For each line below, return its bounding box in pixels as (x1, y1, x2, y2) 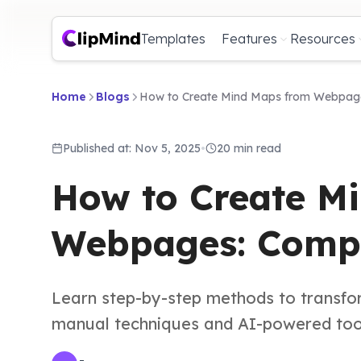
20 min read (217, 141, 281, 156)
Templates (141, 31, 205, 47)
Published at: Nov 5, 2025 (63, 141, 201, 156)
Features (222, 31, 277, 47)
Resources (290, 31, 355, 47)
